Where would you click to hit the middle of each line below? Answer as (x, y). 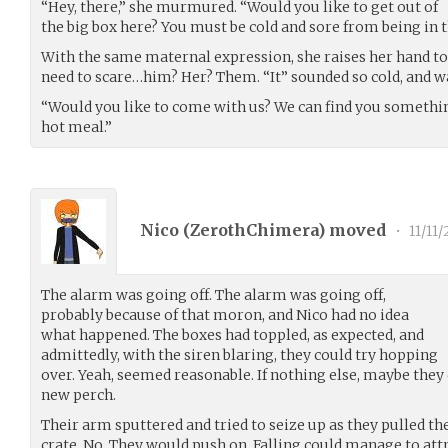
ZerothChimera (254, 230)
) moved (354, 230)
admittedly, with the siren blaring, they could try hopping (239, 354)
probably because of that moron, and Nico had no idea (225, 314)
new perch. (78, 394)
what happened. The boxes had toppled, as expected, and (232, 334)
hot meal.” (76, 126)
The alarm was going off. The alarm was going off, (213, 294)
